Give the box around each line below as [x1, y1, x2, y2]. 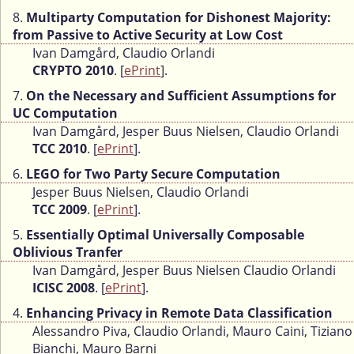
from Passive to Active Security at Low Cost [13, 26, 283, 44]
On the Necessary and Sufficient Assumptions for [26, 87, 336, 105]
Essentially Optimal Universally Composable [26, 226, 304, 244]
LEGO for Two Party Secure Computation [26, 165, 281, 183]
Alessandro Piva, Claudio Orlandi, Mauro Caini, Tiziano [32, 322, 352, 341]
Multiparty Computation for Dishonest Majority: [26, 9, 331, 27]
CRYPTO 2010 [32, 62, 114, 80]
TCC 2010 [32, 140, 87, 158]
